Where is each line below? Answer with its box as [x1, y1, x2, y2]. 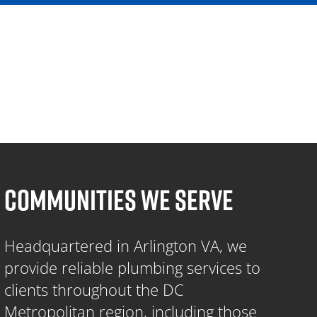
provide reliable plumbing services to [4, 256, 261, 278]
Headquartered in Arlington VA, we [4, 234, 248, 256]
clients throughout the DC [4, 278, 185, 300]
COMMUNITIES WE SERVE [4, 179, 234, 219]
